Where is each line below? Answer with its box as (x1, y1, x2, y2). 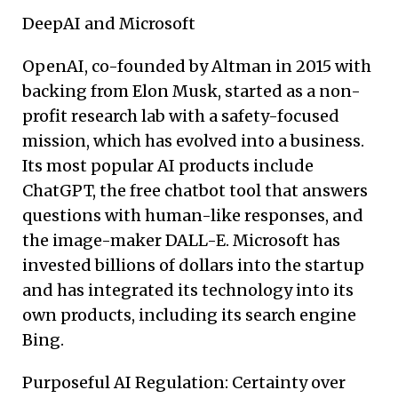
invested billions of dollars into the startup (22, 254, 364, 275)
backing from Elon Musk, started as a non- (22, 80, 361, 101)
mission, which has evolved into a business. (22, 130, 364, 151)
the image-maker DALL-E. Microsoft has (22, 229, 340, 251)
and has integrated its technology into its (22, 279, 354, 300)
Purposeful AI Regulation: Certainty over (22, 371, 346, 393)
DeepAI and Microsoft (22, 12, 195, 34)
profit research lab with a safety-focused (22, 105, 339, 126)
